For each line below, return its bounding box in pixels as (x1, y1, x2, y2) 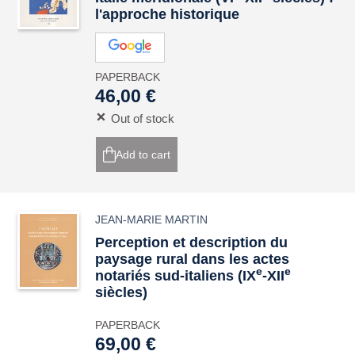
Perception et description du (95, 235, 288, 250)
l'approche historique (95, 6, 240, 22)
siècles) (95, 284, 148, 300)
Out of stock (111, 112, 175, 125)
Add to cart (116, 148, 171, 161)
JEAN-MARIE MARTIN (95, 213, 208, 226)
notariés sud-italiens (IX (95, 268, 257, 284)
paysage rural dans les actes (95, 251, 290, 267)
